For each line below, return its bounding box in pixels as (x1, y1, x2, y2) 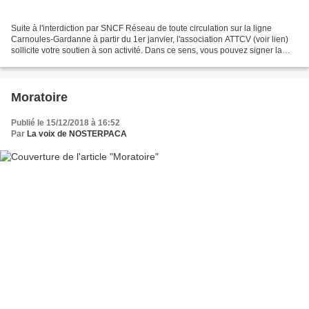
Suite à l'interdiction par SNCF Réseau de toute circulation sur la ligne (11, 23, 272, 34)
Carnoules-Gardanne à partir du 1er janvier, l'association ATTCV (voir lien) (11, 34, 288, 45)
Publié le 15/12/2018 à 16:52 (11, 118, 120, 128)
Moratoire (11, 90, 68, 105)
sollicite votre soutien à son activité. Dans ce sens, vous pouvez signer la (11, 46, 282, 56)
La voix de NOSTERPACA (27, 129, 127, 139)
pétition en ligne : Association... (77, 57, 127, 67)
